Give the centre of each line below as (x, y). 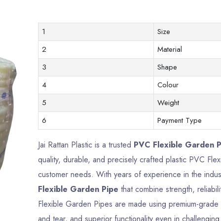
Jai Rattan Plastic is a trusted (86, 145)
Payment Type (179, 120)
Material (169, 49)
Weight (168, 103)
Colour (168, 85)
